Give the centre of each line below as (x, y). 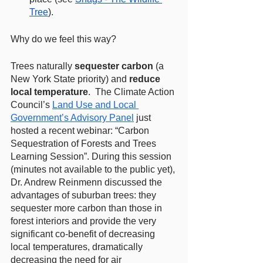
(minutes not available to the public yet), (94, 169)
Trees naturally (43, 66)
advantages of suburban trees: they (85, 195)
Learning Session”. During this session (92, 156)
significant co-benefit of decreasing (84, 234)
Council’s (31, 105)
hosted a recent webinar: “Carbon (81, 131)
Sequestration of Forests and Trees (85, 144)
